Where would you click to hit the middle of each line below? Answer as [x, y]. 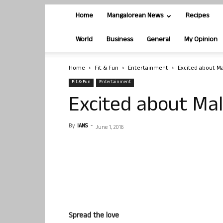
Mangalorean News [135, 16]
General [159, 40]
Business [120, 40]
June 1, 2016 [110, 128]
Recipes [197, 16]
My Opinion [201, 40]
